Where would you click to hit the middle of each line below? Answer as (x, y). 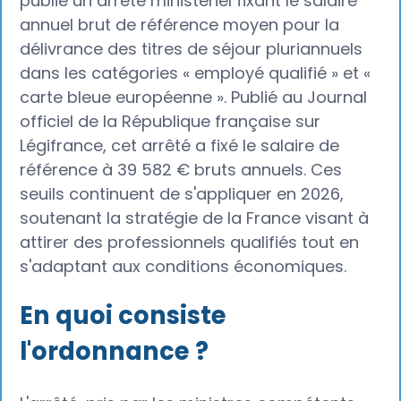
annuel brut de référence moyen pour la (180, 25)
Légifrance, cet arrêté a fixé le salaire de (180, 146)
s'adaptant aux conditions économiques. (183, 267)
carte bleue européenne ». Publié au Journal (194, 98)
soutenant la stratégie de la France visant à (195, 218)
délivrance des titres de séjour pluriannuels (192, 49)
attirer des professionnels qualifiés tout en (190, 243)
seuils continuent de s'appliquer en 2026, (182, 194)
